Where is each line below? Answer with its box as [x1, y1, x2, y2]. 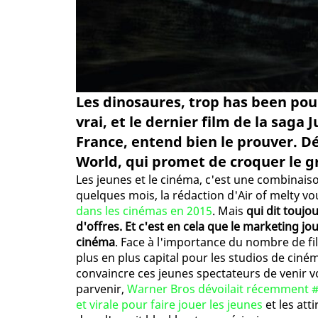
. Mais [212, 203, 246, 219]
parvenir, [76, 281, 127, 297]
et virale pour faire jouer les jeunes [76, 297, 263, 313]
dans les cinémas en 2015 [76, 203, 212, 219]
